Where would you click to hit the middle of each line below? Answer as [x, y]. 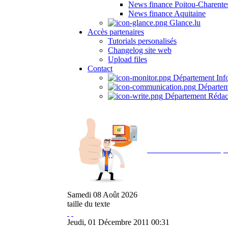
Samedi [79, 195]
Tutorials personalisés [142, 41]
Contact [100, 68]
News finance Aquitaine [167, 13]
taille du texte [89, 204]
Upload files [127, 59]
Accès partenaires [116, 32]
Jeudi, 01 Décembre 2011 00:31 [118, 222]
